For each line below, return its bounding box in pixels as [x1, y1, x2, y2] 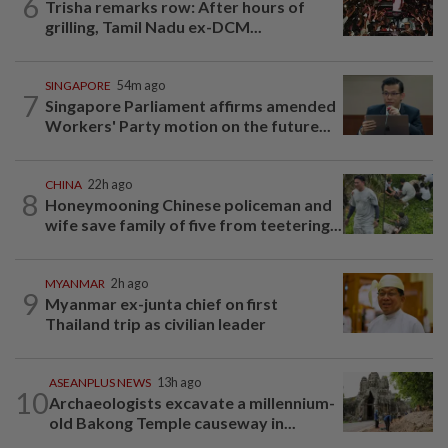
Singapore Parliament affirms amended [45, 96, 336, 116]
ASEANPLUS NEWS [49, 375, 151, 391]
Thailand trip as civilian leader [45, 314, 266, 334]
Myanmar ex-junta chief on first [45, 294, 278, 314]
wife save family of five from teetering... [45, 215, 342, 235]
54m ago [117, 78, 165, 94]
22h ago [88, 177, 132, 193]
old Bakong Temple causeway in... [49, 413, 296, 433]
